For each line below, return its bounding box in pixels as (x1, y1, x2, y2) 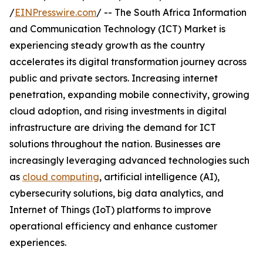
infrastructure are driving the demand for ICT (9, 122, 216, 134)
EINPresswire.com (15, 6, 96, 19)
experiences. (9, 237, 66, 249)
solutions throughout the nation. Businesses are (9, 138, 221, 150)
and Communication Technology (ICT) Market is (9, 23, 225, 35)
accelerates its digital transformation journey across (9, 56, 247, 68)
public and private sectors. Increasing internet (9, 72, 218, 85)
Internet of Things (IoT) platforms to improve (9, 204, 211, 216)
